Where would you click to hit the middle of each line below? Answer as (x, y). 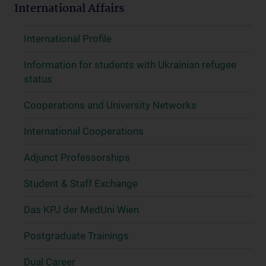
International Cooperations (84, 131)
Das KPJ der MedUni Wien (81, 209)
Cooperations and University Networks (110, 105)
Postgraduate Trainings (76, 235)
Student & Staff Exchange (81, 183)
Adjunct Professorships (77, 157)
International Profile (68, 38)
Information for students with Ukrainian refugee (130, 64)
